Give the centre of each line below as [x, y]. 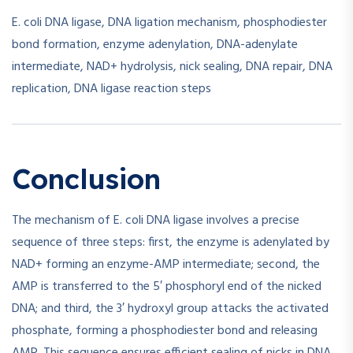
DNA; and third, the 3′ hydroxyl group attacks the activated [170, 308]
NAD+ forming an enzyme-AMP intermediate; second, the [166, 264]
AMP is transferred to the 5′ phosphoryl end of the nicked [167, 286]
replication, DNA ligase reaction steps [111, 89]
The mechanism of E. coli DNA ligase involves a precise [156, 220]
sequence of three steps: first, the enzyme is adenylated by [171, 242]
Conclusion [86, 179]
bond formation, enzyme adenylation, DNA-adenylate [155, 45]
